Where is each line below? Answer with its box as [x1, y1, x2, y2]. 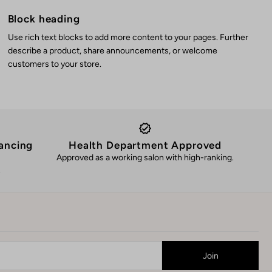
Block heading [7, 13, 80, 25]
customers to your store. [7, 59, 101, 70]
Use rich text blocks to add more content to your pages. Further [7, 32, 248, 43]
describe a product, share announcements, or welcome [7, 46, 217, 56]
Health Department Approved [69, 139, 222, 152]
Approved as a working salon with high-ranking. [56, 152, 234, 163]
